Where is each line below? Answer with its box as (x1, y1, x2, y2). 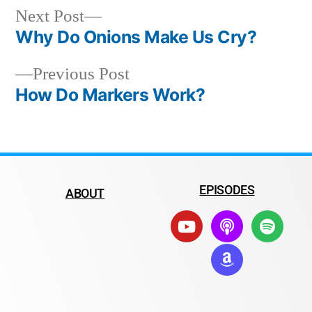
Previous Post (33, 63, 130, 85)
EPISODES (199, 182, 255, 197)
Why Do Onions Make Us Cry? (15, 26, 257, 47)
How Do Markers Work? (15, 84, 205, 105)
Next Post (15, 6, 84, 27)
